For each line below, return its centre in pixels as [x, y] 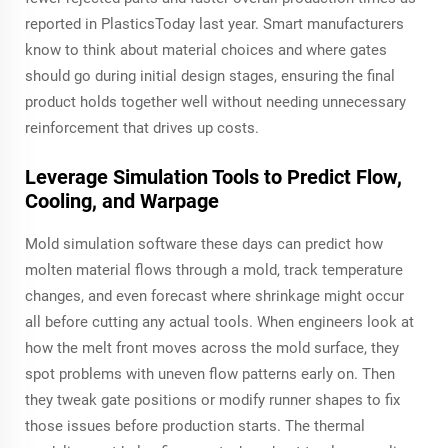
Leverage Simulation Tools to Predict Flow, [213, 176]
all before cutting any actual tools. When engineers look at [219, 321]
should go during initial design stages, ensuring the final [210, 75]
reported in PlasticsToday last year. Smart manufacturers [214, 23]
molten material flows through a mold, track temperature [214, 269]
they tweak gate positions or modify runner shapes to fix [212, 399]
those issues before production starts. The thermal [195, 425]
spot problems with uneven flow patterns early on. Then [210, 373]
